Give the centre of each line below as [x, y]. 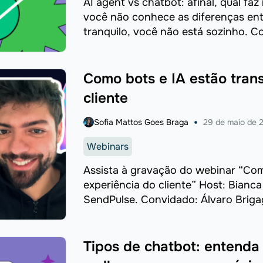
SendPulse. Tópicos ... [137, 214]
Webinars [107, 146]
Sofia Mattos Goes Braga [141, 122]
